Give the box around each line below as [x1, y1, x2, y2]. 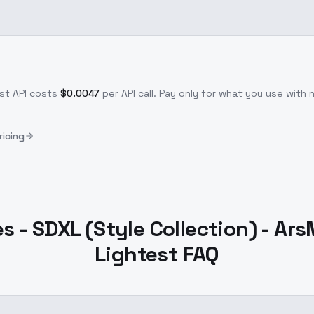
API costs [10, 87, 57, 100]
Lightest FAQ [95, 240, 219, 268]
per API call [102, 87, 153, 100]
